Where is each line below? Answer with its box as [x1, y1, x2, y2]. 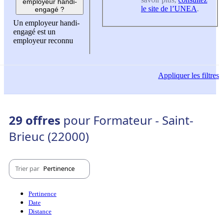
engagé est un [13, 27, 55, 36]
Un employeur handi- [13, 19, 80, 27]
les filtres [190, 71, 219, 80]
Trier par [15, 164, 41, 173]
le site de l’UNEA [141, 4, 197, 13]
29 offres [9, 111, 63, 128]
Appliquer [158, 71, 190, 80]
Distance [28, 207, 52, 215]
